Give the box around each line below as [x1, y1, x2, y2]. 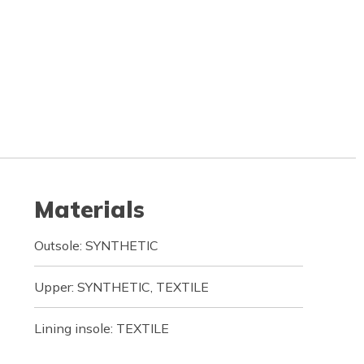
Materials [33, 195, 145, 223]
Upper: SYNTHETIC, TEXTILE [33, 279, 209, 295]
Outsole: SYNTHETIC [33, 237, 158, 253]
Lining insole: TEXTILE [33, 320, 169, 336]
